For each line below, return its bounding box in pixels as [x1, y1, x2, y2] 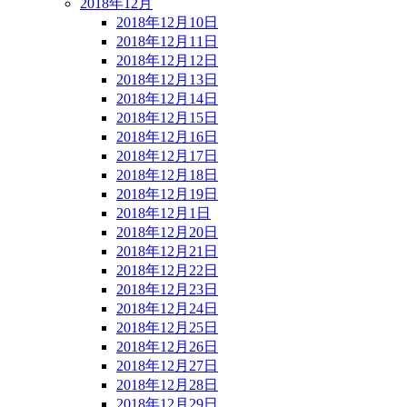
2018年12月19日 [116, 185, 218, 202]
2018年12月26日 [116, 338, 218, 354]
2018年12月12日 [116, 52, 218, 68]
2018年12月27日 [116, 357, 218, 373]
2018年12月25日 [116, 319, 218, 335]
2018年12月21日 [116, 243, 218, 259]
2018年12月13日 [116, 71, 218, 87]
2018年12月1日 [116, 204, 211, 221]
